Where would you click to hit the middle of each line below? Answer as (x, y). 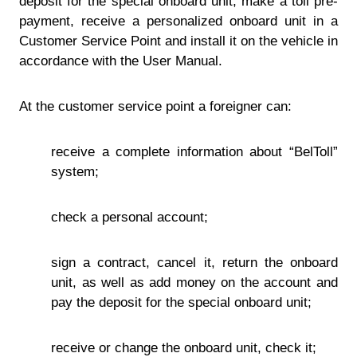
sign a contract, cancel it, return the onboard (194, 263)
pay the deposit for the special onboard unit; (181, 302)
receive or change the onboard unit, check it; (184, 348)
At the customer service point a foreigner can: (155, 106)
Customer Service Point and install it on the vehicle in (178, 41)
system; (75, 172)
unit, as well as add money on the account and (194, 282)
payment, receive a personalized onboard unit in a (178, 21)
